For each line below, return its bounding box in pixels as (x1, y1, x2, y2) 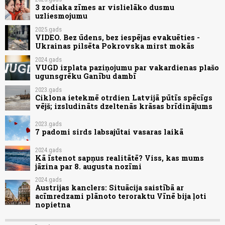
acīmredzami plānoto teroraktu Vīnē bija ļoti (35, 191, 206, 201)
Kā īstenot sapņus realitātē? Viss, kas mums (35, 153, 204, 163)
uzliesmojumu (35, 11, 87, 21)
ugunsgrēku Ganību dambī (35, 71, 136, 81)
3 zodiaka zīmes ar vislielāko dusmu (35, 2, 174, 12)
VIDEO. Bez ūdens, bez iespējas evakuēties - (35, 32, 200, 42)
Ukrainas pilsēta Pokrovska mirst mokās (35, 41, 194, 51)
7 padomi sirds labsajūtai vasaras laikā (35, 127, 183, 137)
